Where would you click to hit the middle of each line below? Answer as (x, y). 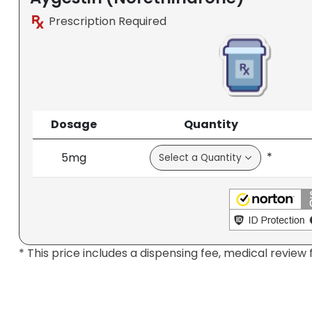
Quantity (211, 125)
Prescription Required (106, 21)
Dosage (74, 125)
